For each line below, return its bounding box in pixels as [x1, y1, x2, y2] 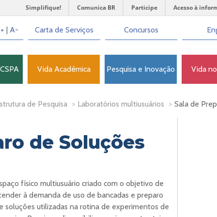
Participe [131, 3, 157, 12]
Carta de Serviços [35, 25, 93, 34]
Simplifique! [26, 3, 61, 12]
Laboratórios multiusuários [77, 99, 164, 108]
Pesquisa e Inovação [107, 64, 175, 74]
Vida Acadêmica [37, 64, 91, 74]
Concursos [124, 25, 158, 34]
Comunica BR [77, 3, 115, 12]
